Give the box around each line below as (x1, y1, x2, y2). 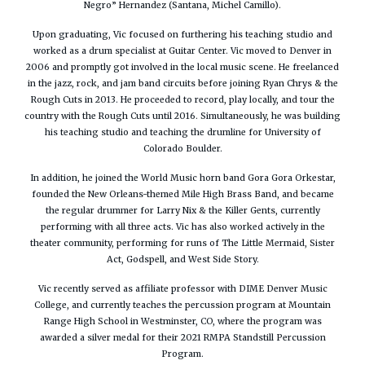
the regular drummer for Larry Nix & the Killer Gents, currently (45, 205, 320, 217)
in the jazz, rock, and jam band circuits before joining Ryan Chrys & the (27, 78, 338, 90)
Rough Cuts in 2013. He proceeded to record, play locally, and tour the (30, 95, 335, 106)
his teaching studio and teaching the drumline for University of (44, 127, 321, 139)
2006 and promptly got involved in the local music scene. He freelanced (26, 62, 339, 73)
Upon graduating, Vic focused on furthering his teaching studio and (33, 29, 332, 41)
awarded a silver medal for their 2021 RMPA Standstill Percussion (39, 332, 326, 344)
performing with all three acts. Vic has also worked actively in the (40, 222, 325, 233)
